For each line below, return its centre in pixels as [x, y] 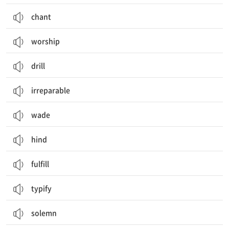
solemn [44, 213]
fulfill [40, 164]
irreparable [51, 90]
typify [41, 188]
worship [45, 41]
